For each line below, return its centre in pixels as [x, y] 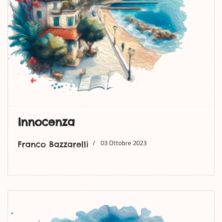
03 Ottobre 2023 [124, 143]
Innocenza [46, 122]
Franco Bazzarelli [53, 144]
